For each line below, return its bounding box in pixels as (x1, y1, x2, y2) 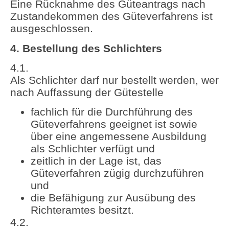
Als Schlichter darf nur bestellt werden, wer (10, 74, 219, 86)
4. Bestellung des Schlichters (10, 42, 162, 54)
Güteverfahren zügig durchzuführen (31, 167, 204, 179)
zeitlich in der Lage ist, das (31, 155, 162, 167)
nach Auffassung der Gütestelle (10, 86, 164, 98)
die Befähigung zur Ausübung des (31, 192, 196, 204)
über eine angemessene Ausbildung (31, 130, 207, 143)
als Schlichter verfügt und (31, 143, 155, 155)
